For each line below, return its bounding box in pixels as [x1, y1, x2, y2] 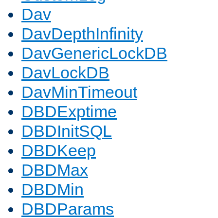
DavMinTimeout [21, 83, 137, 102]
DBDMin [21, 180, 84, 199]
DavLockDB [21, 63, 109, 82]
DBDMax [21, 161, 88, 180]
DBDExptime [21, 102, 117, 121]
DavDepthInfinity [21, 24, 143, 43]
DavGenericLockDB [21, 44, 167, 63]
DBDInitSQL [21, 122, 112, 141]
